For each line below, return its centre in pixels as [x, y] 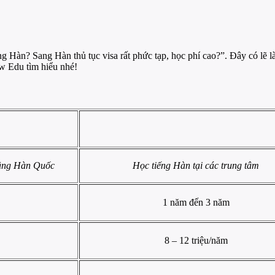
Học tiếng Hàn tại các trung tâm [196, 166]
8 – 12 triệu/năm [196, 241]
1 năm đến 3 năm [196, 203]
